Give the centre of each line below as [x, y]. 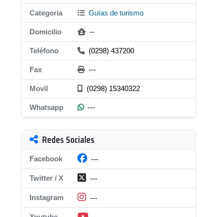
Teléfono [44, 51]
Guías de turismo [115, 13]
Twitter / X [46, 178]
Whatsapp [46, 107]
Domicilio [46, 32]
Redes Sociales [68, 139]
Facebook [46, 159]
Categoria [46, 13]
